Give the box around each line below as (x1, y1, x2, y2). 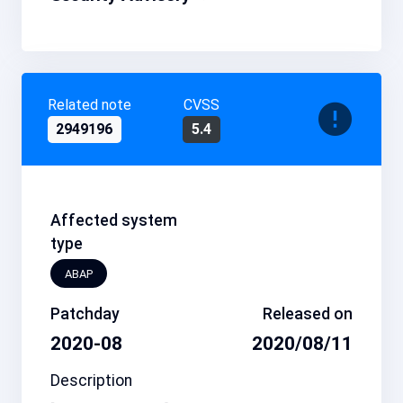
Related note (47, 95, 131, 113)
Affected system (50, 210, 177, 229)
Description (50, 371, 132, 390)
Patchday (50, 305, 120, 324)
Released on (263, 305, 353, 324)
